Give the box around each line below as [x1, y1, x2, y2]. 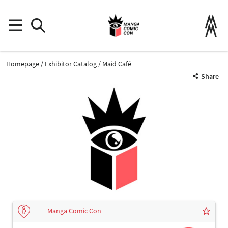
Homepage [6, 59, 39, 68]
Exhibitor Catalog [45, 59, 97, 68]
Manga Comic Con [47, 206, 101, 216]
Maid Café [102, 59, 131, 68]
